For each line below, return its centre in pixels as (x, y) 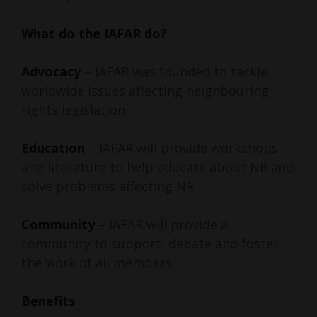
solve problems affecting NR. (109, 186)
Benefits (48, 301)
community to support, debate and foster (150, 244)
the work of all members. (98, 263)
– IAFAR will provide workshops (181, 148)
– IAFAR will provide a (161, 225)
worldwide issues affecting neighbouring (145, 91)
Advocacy (51, 72)
